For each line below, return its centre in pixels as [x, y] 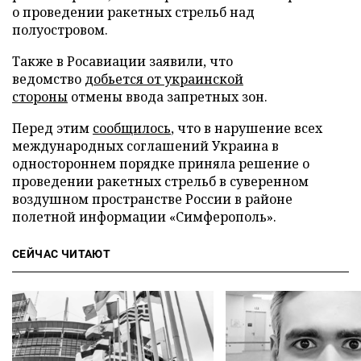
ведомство [48, 79]
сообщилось [132, 128]
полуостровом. [60, 30]
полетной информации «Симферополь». [144, 217]
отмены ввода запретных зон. [168, 97]
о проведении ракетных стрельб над [133, 12]
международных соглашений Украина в [145, 146]
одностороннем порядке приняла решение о [161, 164]
